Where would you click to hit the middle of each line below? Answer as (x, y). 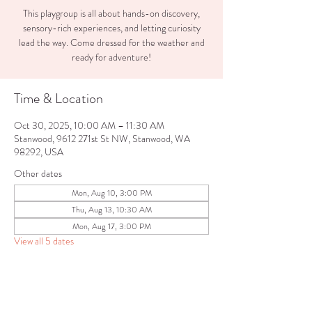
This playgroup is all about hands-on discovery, (111, 13)
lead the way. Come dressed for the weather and (111, 42)
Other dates (38, 173)
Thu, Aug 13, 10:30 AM (111, 210)
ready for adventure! (111, 57)
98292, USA (39, 152)
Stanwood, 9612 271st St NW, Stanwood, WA (102, 139)
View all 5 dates (44, 241)
